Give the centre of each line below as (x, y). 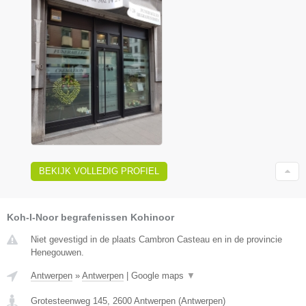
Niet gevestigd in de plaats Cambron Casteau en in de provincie (156, 240)
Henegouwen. (57, 253)
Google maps (159, 276)
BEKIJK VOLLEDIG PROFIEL (99, 171)
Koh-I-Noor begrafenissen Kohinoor (91, 218)
